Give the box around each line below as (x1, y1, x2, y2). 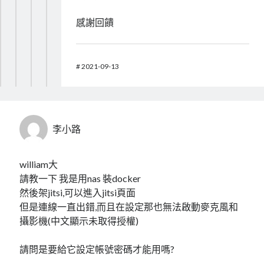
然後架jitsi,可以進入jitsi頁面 (19, 187, 136, 199)
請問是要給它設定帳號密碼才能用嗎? (19, 243, 175, 255)
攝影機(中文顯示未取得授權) (19, 215, 139, 227)
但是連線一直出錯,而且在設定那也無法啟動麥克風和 (19, 201, 239, 213)
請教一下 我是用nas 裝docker (19, 173, 141, 184)
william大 (19, 159, 58, 170)
